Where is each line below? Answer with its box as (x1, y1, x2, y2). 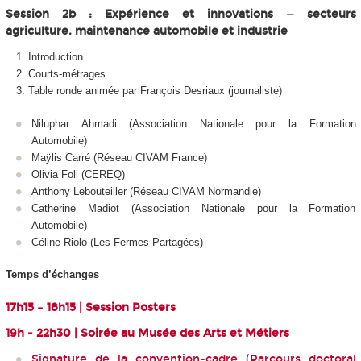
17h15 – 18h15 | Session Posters (5, 300, 176, 314)
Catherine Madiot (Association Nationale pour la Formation (31, 201, 356, 214)
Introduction (27, 51, 83, 64)
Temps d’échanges (5, 268, 99, 281)
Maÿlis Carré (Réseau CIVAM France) (31, 151, 207, 164)
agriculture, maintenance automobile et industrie (5, 23, 288, 38)
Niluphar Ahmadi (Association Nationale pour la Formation (31, 117, 356, 130)
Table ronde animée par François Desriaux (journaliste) (27, 85, 282, 98)
